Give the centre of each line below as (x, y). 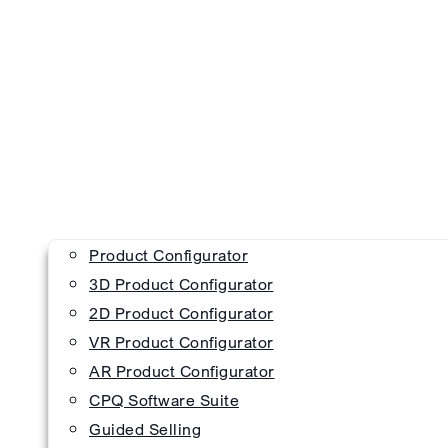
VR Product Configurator (181, 341)
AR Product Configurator (182, 370)
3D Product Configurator (181, 283)
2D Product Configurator (181, 312)
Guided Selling (145, 428)
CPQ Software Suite (164, 399)
